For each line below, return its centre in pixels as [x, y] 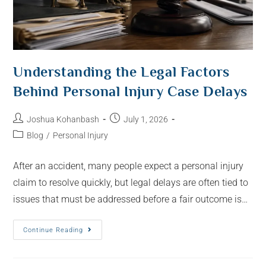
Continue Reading [53, 230]
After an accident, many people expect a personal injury [129, 166]
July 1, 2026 [146, 120]
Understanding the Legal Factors [122, 72]
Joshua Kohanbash [63, 120]
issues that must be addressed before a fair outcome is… [131, 199]
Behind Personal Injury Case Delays [130, 91]
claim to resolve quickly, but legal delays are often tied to [131, 183]
